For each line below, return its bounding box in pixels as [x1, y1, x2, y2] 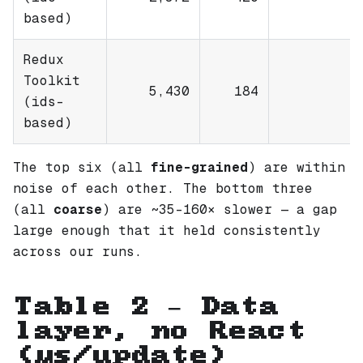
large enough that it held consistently [13, 222, 321, 240]
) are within [248, 159, 345, 177]
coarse [53, 201, 102, 219]
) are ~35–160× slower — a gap [102, 201, 337, 219]
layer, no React [13, 322, 305, 342]
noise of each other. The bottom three [13, 180, 313, 198]
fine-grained [151, 159, 248, 177]
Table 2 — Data [13, 297, 277, 318]
